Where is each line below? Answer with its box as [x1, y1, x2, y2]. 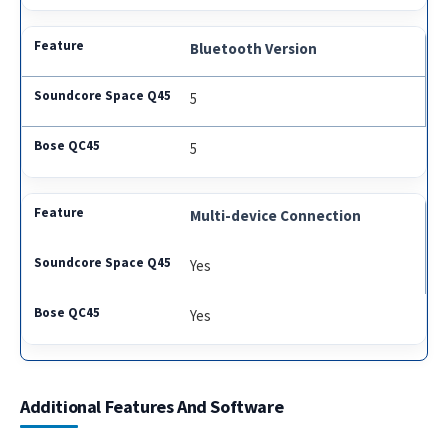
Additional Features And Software [20, 395, 284, 419]
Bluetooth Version [190, 39, 318, 59]
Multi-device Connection [190, 206, 362, 226]
